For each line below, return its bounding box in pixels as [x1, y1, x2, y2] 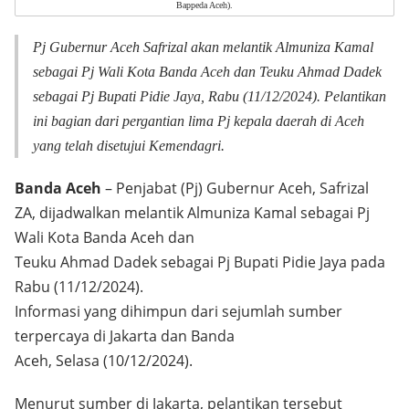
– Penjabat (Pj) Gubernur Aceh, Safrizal [101, 178, 369, 198]
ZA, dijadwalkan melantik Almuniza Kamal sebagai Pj [15, 203, 370, 223]
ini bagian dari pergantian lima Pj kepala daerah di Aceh [33, 113, 364, 129]
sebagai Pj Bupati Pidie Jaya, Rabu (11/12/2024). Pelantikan [33, 89, 386, 104]
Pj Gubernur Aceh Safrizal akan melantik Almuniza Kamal [33, 39, 373, 55]
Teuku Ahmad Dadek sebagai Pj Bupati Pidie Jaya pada [15, 252, 385, 272]
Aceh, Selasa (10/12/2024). [15, 351, 193, 371]
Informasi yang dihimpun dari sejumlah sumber [15, 301, 342, 321]
